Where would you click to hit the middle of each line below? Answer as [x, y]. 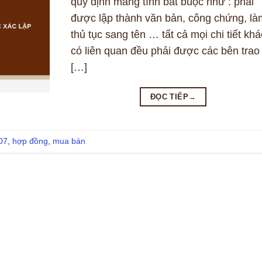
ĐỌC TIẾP [169, 97]
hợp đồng [30, 141]
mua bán [69, 141]
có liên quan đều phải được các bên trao [165, 51]
